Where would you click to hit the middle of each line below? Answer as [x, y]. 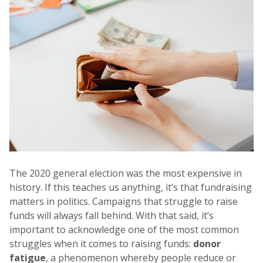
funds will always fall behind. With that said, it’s [112, 216]
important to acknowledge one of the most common [124, 230]
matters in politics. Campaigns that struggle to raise [124, 202]
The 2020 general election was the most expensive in [126, 173]
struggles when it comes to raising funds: [101, 244]
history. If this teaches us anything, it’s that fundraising [131, 188]
